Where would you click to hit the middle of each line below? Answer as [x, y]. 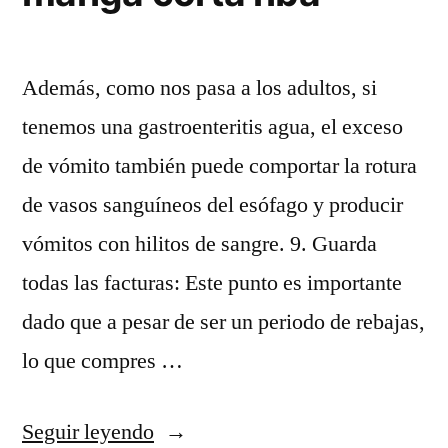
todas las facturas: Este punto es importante [212, 283]
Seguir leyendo [88, 432]
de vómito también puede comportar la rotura [219, 166]
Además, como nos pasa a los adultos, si [199, 88]
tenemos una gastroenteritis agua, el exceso [212, 127]
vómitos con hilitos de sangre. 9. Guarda [199, 244]
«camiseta [197, 431]
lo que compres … [102, 361]
